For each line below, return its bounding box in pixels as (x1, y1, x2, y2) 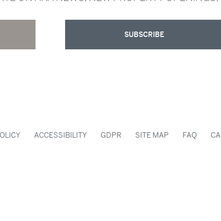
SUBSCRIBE (124, 30, 164, 38)
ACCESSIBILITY (34, 131, 87, 139)
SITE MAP (135, 131, 169, 139)
